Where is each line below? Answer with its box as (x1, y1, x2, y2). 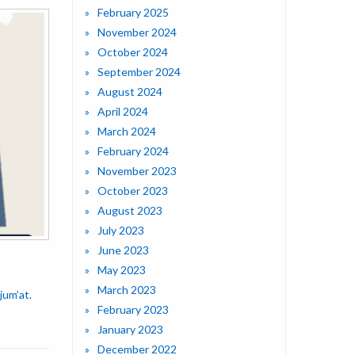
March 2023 (97, 283, 156, 297)
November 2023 (97, 164, 177, 178)
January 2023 (97, 323, 163, 337)
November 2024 (97, 25, 177, 40)
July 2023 (97, 223, 144, 238)
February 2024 (97, 144, 169, 158)
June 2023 (97, 243, 149, 258)
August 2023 (97, 204, 162, 218)
